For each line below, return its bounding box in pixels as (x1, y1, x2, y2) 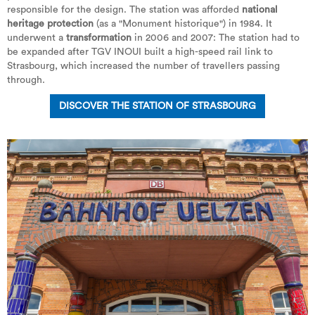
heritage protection (7, 19, 94, 29)
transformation (66, 33, 134, 43)
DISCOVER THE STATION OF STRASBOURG (59, 101, 256, 111)
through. (7, 75, 45, 85)
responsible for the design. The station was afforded (7, 5, 242, 15)
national (242, 5, 278, 15)
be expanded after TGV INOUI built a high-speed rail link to (7, 47, 273, 57)
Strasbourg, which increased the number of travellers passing (7, 61, 280, 71)
